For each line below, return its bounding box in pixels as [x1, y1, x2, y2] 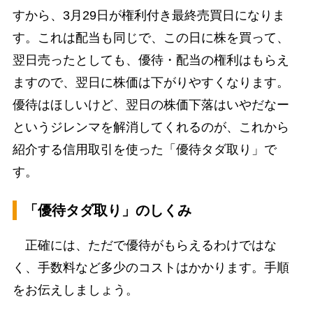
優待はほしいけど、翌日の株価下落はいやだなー [12, 97, 289, 112]
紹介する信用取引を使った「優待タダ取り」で [12, 142, 277, 156]
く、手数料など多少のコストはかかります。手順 [12, 260, 289, 275]
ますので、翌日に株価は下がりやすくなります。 [12, 75, 289, 89]
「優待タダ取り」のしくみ [23, 202, 191, 218]
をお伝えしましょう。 [12, 282, 138, 297]
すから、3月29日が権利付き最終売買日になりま [12, 8, 285, 22]
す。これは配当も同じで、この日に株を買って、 [12, 30, 289, 45]
